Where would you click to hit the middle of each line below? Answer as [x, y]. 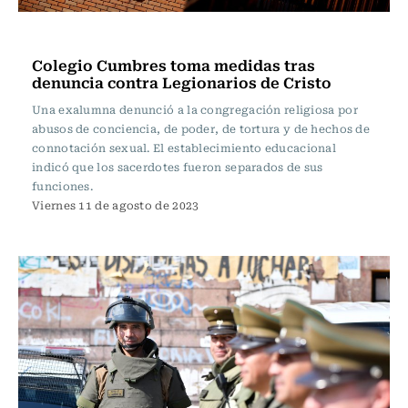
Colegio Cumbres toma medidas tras [173, 65]
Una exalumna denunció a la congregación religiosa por [195, 109]
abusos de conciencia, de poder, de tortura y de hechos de [201, 128]
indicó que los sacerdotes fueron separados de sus [178, 167]
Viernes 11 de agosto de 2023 [116, 205]
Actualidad [71, 36]
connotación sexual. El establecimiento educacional [184, 148]
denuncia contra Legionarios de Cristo [182, 82]
